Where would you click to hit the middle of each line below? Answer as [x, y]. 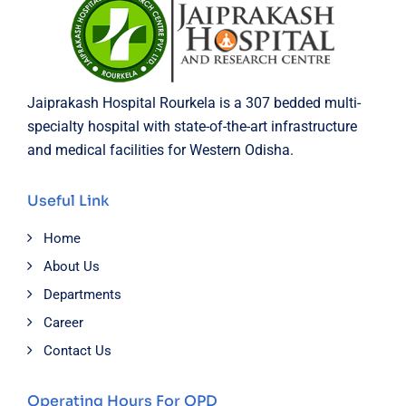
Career [63, 323]
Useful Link [68, 201]
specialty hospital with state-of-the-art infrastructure [192, 127]
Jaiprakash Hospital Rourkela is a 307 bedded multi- [194, 103]
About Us [72, 267]
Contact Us [77, 351]
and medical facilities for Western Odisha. [160, 150]
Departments [82, 295]
